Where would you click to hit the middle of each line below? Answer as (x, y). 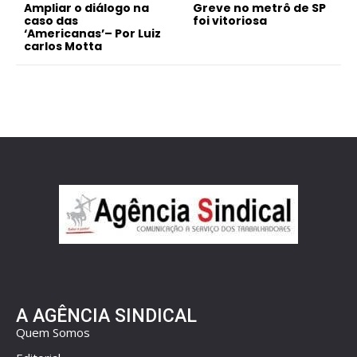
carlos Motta (63, 46)
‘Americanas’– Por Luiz (92, 33)
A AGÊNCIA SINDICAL (106, 316)
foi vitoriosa (230, 20)
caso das (51, 20)
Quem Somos (53, 332)
